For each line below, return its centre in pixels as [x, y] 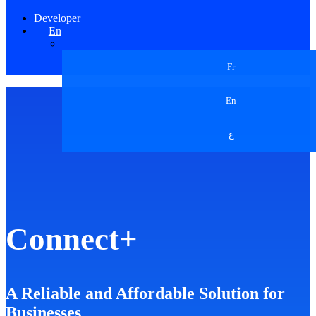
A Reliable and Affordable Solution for [145, 293]
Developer [57, 18]
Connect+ [72, 239]
